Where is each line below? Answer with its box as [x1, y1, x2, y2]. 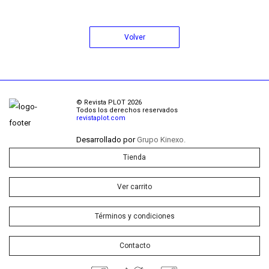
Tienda [123, 153, 146, 162]
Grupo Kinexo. [137, 135, 186, 144]
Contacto [119, 241, 150, 250]
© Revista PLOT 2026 [76, 98, 142, 106]
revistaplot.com [76, 114, 125, 122]
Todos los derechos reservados [76, 106, 178, 114]
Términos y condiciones [94, 212, 175, 220]
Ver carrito [117, 183, 152, 191]
